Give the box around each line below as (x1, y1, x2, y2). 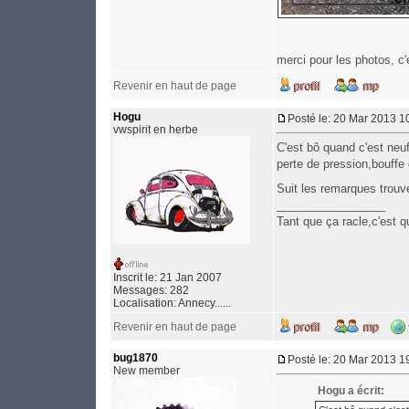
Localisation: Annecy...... (113, 297, 231, 310)
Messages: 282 (113, 284, 189, 298)
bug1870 (113, 351, 158, 365)
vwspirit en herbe (113, 123, 198, 137)
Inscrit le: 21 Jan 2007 (113, 271, 222, 285)
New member (113, 364, 180, 378)
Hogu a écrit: (317, 384, 384, 398)
